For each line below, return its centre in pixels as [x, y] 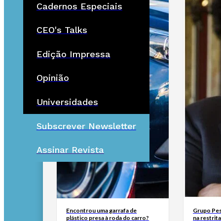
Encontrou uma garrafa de [102, 210]
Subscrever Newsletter [86, 126]
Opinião [53, 78]
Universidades [67, 102]
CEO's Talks [62, 30]
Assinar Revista [70, 150]
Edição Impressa [73, 54]
